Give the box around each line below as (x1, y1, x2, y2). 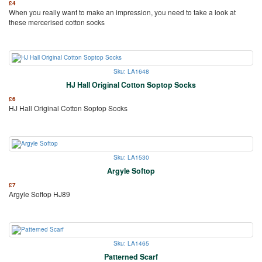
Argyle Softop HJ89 (9, 188, 70, 199)
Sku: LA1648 (113, 66, 149, 75)
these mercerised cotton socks (9, 16, 105, 27)
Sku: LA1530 (113, 152, 149, 161)
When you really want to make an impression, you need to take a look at (9, 6, 236, 17)
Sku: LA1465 (113, 238, 149, 247)
